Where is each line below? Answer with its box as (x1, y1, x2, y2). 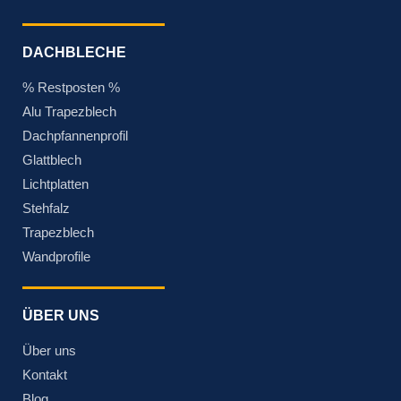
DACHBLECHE (22, 45, 126, 61)
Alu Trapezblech (22, 104, 116, 120)
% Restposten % (22, 80, 120, 96)
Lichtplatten (22, 176, 89, 192)
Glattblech (22, 152, 81, 168)
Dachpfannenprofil (22, 128, 128, 144)
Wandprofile (22, 249, 90, 265)
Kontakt (22, 367, 67, 383)
